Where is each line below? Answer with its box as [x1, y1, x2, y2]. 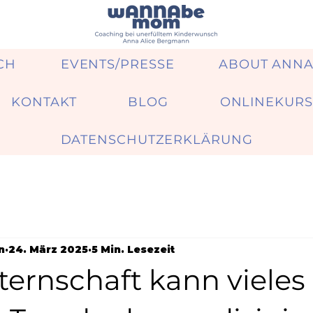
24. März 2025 [8, 242, 88, 256]
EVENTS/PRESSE [60, 57, 175, 72]
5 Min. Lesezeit [92, 242, 175, 256]
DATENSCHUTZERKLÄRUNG [60, 132, 253, 147]
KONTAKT [11, 94, 77, 110]
